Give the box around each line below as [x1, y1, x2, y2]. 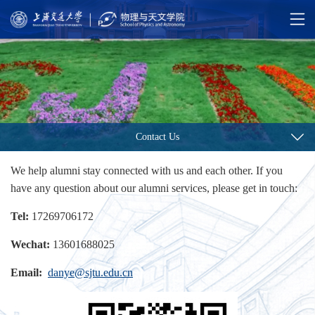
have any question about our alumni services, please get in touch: [11, 182, 297, 194]
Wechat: [11, 238, 53, 250]
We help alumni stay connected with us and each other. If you [11, 165, 283, 176]
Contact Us [136, 131, 179, 142]
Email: [11, 266, 48, 278]
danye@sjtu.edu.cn [48, 266, 133, 278]
